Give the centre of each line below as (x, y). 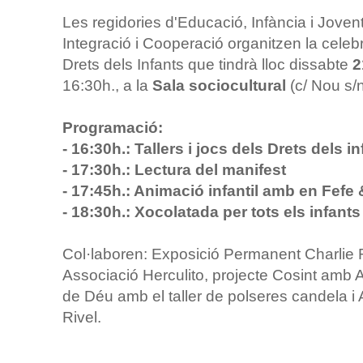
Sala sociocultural (221, 85)
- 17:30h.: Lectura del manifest (174, 169)
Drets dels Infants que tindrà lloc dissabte (205, 64)
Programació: (113, 127)
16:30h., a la (107, 85)
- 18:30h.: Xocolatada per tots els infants (211, 211)
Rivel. (82, 317)
